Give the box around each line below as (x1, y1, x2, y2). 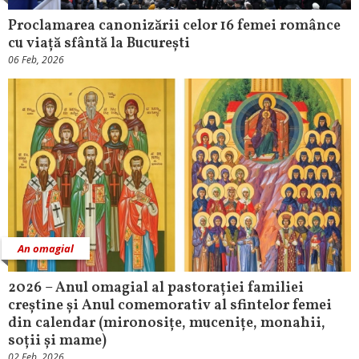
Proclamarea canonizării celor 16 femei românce (8, 16, 341, 37)
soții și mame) (8, 330, 107, 351)
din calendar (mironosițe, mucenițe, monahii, (8, 313, 325, 333)
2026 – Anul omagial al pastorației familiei (8, 277, 304, 298)
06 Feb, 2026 (8, 53, 64, 67)
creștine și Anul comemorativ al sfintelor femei (8, 295, 332, 316)
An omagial (18, 240, 74, 256)
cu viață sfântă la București (8, 34, 190, 54)
